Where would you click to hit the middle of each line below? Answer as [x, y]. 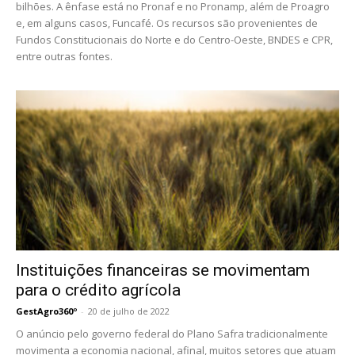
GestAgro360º [46, 311]
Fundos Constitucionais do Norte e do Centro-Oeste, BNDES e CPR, [174, 40]
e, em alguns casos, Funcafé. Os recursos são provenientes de [167, 23]
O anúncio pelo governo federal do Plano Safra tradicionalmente [172, 333]
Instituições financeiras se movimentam [163, 270]
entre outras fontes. [64, 57]
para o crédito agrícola [98, 290]
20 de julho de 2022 [129, 311]
